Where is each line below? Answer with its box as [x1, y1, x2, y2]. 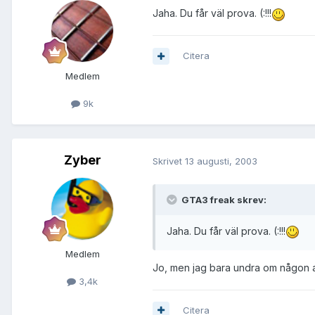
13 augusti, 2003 [185, 155, 257, 167]
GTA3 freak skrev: [179, 193, 266, 205]
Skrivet [153, 155, 185, 167]
